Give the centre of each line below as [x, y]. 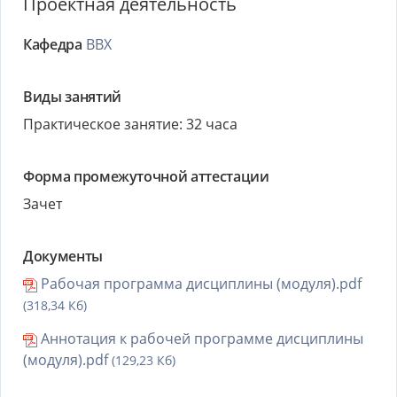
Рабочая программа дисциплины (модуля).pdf [199, 284]
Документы [63, 256]
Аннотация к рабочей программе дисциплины [200, 339]
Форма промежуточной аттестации [146, 176]
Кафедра [53, 44]
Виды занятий [72, 97]
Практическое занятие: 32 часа [130, 124]
